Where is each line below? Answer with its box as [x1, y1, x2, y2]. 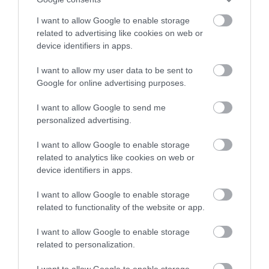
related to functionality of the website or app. [37, 202, 205, 212]
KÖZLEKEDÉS [9, 246, 65, 255]
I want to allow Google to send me [37, 103, 166, 112]
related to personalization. [37, 240, 135, 249]
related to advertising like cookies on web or [37, 28, 203, 38]
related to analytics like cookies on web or [37, 153, 195, 162]
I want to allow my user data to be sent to [37, 65, 193, 75]
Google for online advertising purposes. [37, 78, 186, 88]
